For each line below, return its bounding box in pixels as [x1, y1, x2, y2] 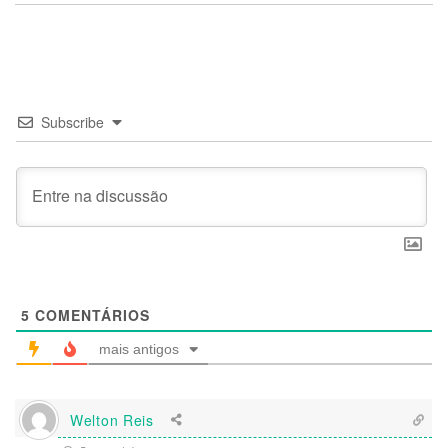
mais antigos [99, 341, 179, 357]
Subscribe [41, 112, 104, 132]
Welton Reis [70, 409, 154, 430]
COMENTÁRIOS [30, 305, 150, 325]
